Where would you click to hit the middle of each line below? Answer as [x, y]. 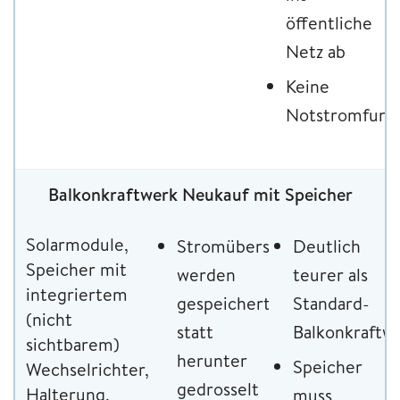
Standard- [331, 304]
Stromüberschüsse [250, 246]
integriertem [77, 295]
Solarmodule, [77, 245]
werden [206, 275]
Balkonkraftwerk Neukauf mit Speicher [200, 195]
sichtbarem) [73, 345]
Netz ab [316, 52]
